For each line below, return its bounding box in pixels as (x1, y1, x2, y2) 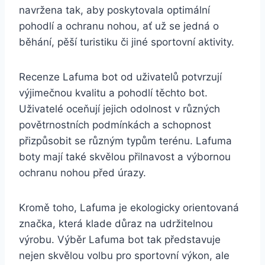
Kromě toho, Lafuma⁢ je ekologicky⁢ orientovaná (19, 202, 239, 214)
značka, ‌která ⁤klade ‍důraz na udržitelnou (19, 218, 213, 230)
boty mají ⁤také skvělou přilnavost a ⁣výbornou (19, 151, 231, 163)
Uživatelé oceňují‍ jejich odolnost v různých (19, 103, 220, 115)
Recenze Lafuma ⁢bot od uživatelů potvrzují (19, 71, 222, 83)
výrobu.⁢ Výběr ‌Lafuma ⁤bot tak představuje (19, 234, 221, 246)
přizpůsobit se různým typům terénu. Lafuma (19, 135, 232, 147)
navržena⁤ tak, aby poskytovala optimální (19, 4, 210, 17)
